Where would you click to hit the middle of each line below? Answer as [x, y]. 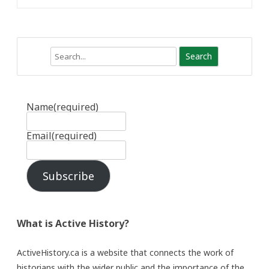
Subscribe [68, 176]
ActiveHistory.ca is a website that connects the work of [125, 252]
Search [30, 53]
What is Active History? [73, 223]
